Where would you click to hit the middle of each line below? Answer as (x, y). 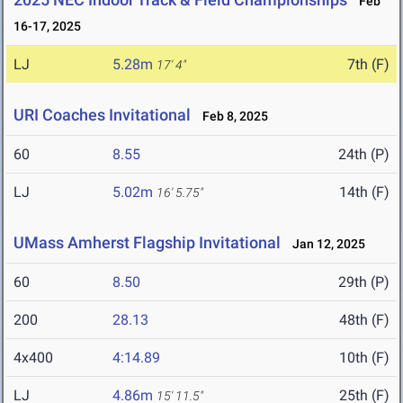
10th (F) (364, 358)
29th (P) (364, 282)
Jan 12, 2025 (325, 244)
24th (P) (364, 155)
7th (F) (368, 65)
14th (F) (364, 193)
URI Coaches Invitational (102, 115)
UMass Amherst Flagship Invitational (147, 243)
